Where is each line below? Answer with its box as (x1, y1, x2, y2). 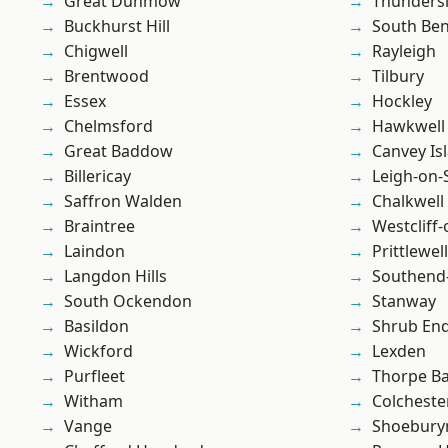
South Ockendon (64, 290, 192, 313)
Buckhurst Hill (64, 15, 170, 38)
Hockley (372, 90, 432, 113)
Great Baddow (64, 140, 173, 163)
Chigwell (64, 40, 128, 63)
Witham (64, 390, 123, 413)
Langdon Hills (64, 265, 167, 288)
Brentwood (64, 65, 149, 88)
